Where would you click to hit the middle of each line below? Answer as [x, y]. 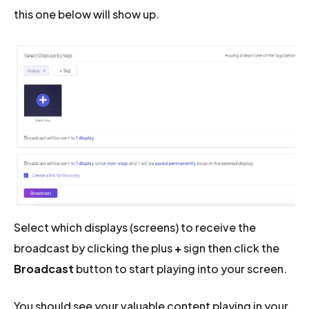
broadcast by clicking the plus [94, 248]
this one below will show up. [87, 14]
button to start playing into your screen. [182, 268]
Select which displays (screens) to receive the [135, 227]
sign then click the [231, 248]
